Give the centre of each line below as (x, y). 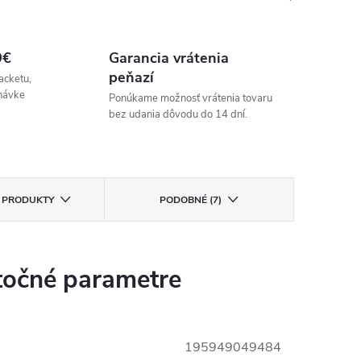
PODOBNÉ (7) (190, 200)
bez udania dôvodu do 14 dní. (178, 114)
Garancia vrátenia (168, 58)
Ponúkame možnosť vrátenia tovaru (190, 98)
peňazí (131, 77)
